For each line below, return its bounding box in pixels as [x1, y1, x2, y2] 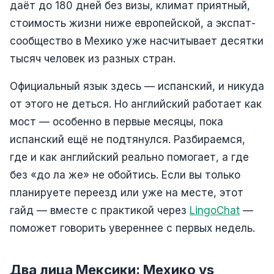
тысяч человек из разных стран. [10, 52, 176, 65]
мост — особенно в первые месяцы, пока [10, 115, 223, 128]
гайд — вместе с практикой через [10, 204, 190, 217]
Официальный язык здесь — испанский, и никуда [10, 80, 264, 92]
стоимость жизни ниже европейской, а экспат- [10, 17, 256, 29]
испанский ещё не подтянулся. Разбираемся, [10, 133, 245, 146]
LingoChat [190, 204, 240, 217]
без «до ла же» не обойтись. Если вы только [10, 168, 240, 181]
